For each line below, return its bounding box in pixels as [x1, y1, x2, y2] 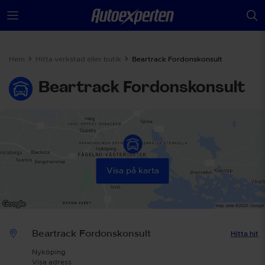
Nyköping [31, 248, 66, 256]
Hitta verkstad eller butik [35, 56, 121, 63]
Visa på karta [106, 166, 159, 175]
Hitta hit [230, 230, 258, 237]
